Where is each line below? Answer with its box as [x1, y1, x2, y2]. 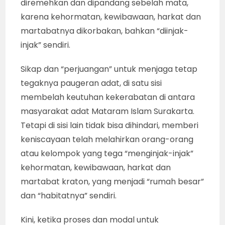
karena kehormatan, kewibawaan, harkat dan [21, 11, 201, 23]
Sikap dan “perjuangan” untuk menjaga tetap [21, 63, 198, 75]
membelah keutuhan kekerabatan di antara [21, 91, 195, 103]
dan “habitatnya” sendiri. [21, 189, 117, 201]
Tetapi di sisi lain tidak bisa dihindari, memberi [21, 119, 199, 131]
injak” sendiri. [21, 39, 71, 51]
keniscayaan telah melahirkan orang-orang [21, 133, 194, 145]
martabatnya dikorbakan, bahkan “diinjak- [21, 25, 189, 37]
